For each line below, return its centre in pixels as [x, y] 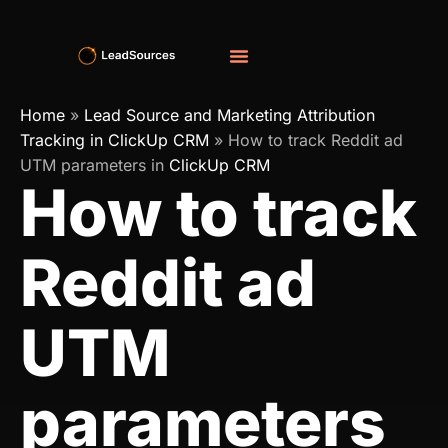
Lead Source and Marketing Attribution [229, 114]
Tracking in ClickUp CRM [114, 139]
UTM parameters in [94, 164]
